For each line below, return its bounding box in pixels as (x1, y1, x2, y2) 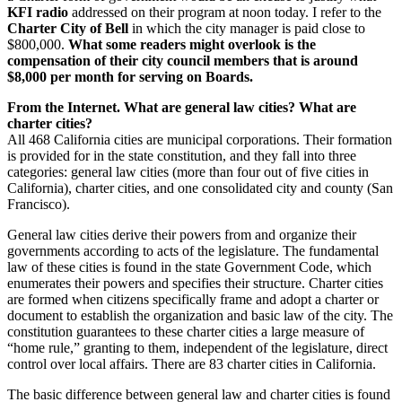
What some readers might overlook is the (68, 37, 316, 53)
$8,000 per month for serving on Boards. (7, 69, 253, 85)
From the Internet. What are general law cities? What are (7, 100, 356, 116)
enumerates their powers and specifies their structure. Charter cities (7, 275, 383, 292)
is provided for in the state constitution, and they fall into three (7, 148, 356, 164)
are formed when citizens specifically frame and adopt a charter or (7, 292, 379, 308)
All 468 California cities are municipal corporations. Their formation (7, 132, 392, 148)
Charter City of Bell (7, 21, 128, 37)
